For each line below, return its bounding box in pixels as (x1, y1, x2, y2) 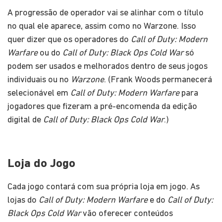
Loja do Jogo (7, 158, 75, 170)
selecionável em (7, 88, 70, 98)
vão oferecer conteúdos (81, 209, 173, 219)
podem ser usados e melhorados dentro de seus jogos (7, 61, 208, 71)
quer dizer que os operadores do (7, 35, 131, 45)
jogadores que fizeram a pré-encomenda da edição (7, 102, 197, 111)
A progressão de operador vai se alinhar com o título (7, 8, 204, 18)
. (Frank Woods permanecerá (104, 75, 212, 85)
